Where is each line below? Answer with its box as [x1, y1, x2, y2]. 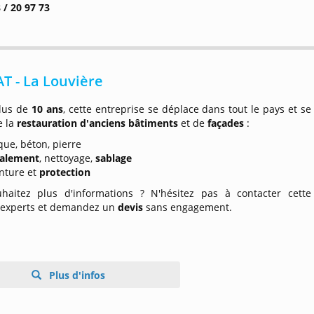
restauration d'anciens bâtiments [14, 116, 179, 130]
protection [39, 165, 91, 179]
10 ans [31, 102, 63, 116]
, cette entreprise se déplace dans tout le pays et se [62, 102, 312, 116]
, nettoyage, [39, 151, 96, 165]
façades [207, 116, 247, 130]
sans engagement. [146, 200, 233, 214]
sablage [95, 151, 132, 165]
